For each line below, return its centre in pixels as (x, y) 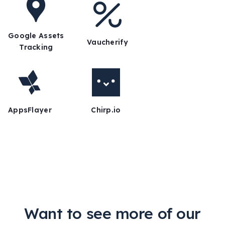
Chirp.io (106, 110)
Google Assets (36, 36)
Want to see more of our (113, 214)
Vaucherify (107, 42)
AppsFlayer (30, 110)
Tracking (36, 47)
